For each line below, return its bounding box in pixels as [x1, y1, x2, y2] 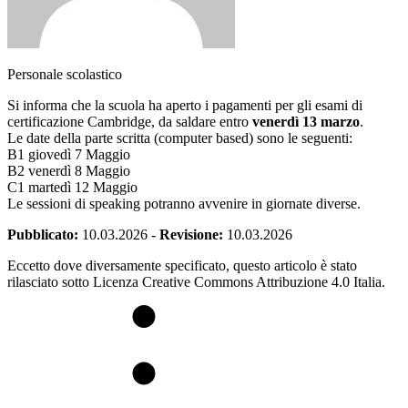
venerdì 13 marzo [252, 113, 360, 129]
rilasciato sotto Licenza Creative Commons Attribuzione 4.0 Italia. [7, 273, 385, 290]
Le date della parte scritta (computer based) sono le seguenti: [7, 129, 352, 146]
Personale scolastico [7, 66, 122, 82]
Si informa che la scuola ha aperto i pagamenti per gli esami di [7, 97, 362, 113]
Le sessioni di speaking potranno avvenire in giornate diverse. [7, 195, 361, 211]
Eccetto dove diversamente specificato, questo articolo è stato [7, 257, 357, 273]
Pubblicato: [7, 226, 78, 242]
